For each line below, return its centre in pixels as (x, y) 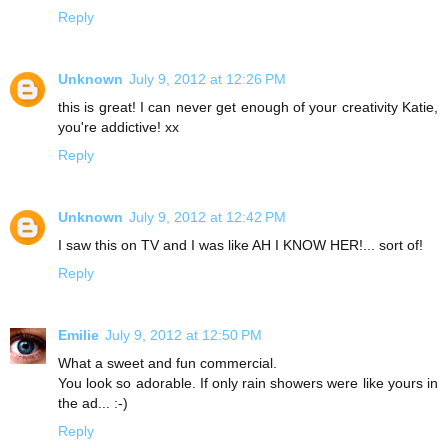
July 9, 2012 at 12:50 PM (183, 334)
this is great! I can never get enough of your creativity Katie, (248, 106)
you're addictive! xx (118, 126)
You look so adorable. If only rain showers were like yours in (248, 382)
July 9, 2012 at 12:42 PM (207, 216)
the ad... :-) (93, 402)
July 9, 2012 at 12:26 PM (207, 78)
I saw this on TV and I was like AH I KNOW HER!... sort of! (240, 244)
